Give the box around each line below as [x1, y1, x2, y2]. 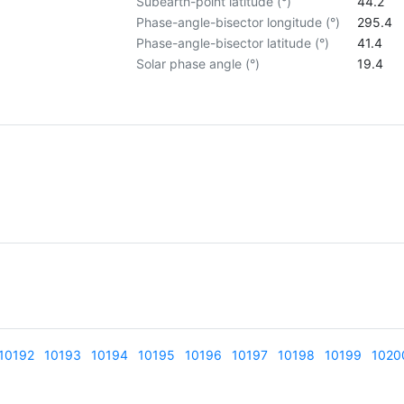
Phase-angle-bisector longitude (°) [136, 14, 341, 31]
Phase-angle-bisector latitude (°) [136, 35, 330, 51]
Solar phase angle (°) [136, 56, 261, 72]
